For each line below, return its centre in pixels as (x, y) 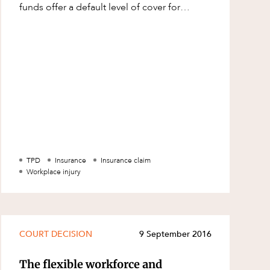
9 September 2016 (175, 234)
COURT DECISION (56, 234)
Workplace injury (54, 171)
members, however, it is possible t (92, 21)
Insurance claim (126, 160)
